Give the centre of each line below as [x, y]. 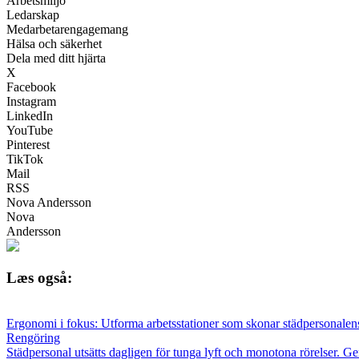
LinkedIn [30, 115]
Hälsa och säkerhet [54, 43]
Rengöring [33, 338]
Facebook [31, 87]
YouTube [30, 130]
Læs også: [39, 278]
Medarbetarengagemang [67, 29]
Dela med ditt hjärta [56, 58]
